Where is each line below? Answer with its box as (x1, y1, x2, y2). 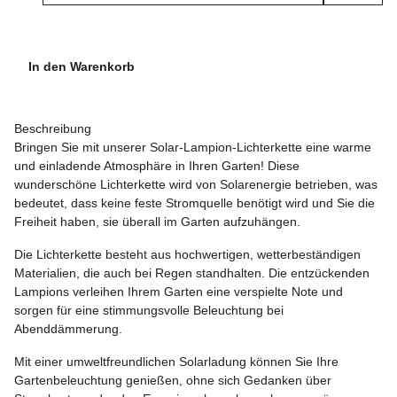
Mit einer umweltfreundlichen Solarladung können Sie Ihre (14, 354, 339, 370)
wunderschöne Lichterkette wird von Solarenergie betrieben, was (14, 177, 378, 192)
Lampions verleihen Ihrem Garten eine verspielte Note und (14, 284, 343, 300)
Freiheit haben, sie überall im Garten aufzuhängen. (14, 214, 300, 230)
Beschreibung (14, 121, 91, 136)
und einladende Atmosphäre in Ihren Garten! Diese (14, 159, 300, 174)
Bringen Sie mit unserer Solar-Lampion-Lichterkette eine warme (14, 140, 371, 155)
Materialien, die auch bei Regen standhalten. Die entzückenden (14, 266, 370, 281)
